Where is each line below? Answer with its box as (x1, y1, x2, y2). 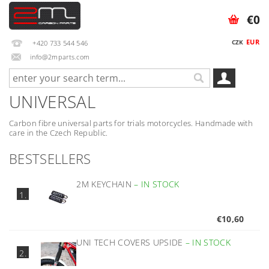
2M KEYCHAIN (76, 178, 134, 190)
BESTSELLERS (9, 150, 91, 168)
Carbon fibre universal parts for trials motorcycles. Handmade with (9, 118, 253, 128)
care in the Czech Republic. (9, 127, 108, 138)
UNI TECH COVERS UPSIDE (76, 237, 186, 248)
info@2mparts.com (30, 52, 90, 61)
